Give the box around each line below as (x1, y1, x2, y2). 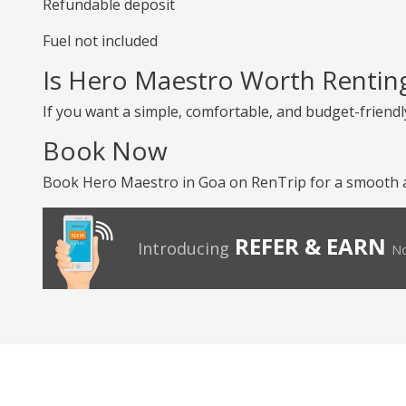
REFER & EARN (235, 231, 386, 261)
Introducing (138, 237, 229, 259)
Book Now (43, 133, 168, 168)
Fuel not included (43, 31, 158, 51)
